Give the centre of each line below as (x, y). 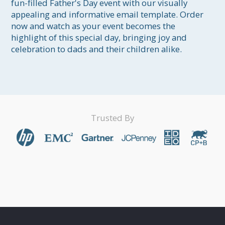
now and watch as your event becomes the (94, 26)
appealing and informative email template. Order (108, 15)
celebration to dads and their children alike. (97, 49)
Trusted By (113, 118)
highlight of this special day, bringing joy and (100, 38)
